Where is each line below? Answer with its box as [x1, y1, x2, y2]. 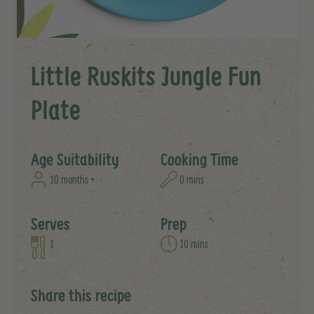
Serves [31, 213, 70, 235]
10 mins [179, 237, 209, 251]
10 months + [50, 172, 96, 186]
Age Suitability [31, 149, 119, 170]
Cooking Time [161, 149, 238, 170]
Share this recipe [31, 285, 131, 306]
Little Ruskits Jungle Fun [31, 58, 261, 93]
